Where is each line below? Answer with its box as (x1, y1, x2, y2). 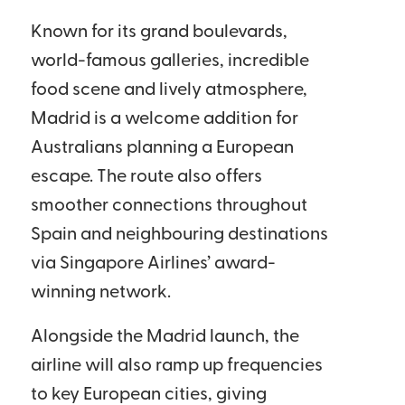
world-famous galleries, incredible (30, 52, 309, 71)
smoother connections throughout (30, 197, 307, 215)
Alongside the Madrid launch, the (30, 328, 299, 346)
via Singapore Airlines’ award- (30, 255, 276, 273)
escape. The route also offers (30, 168, 262, 186)
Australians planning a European (30, 139, 294, 157)
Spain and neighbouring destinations (30, 226, 328, 244)
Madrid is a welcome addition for (30, 110, 298, 128)
